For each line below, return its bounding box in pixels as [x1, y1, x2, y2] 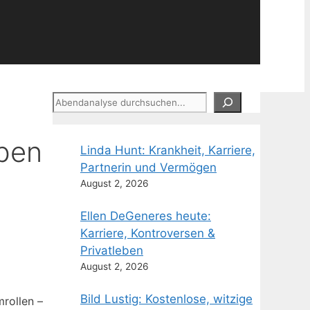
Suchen [52, 93, 93, 107]
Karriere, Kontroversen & [80, 226, 215, 240]
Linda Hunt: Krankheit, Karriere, [80, 143, 255, 157]
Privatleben [80, 244, 143, 257]
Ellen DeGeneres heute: [80, 209, 211, 223]
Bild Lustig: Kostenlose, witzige [80, 292, 253, 306]
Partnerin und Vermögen [80, 161, 217, 174]
